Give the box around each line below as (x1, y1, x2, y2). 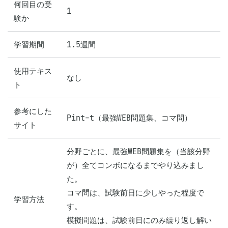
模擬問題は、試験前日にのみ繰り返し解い (67, 215, 212, 225)
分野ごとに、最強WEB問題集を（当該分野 (67, 147, 210, 156)
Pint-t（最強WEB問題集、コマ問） (67, 113, 192, 123)
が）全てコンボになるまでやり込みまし (67, 160, 204, 170)
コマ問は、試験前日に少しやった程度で (67, 188, 204, 197)
